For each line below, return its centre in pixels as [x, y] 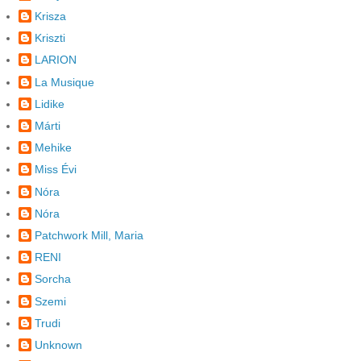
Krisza [50, 17]
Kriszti [50, 38]
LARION [56, 60]
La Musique [64, 82]
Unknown [58, 344]
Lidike [50, 104]
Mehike [53, 148]
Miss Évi [56, 170]
